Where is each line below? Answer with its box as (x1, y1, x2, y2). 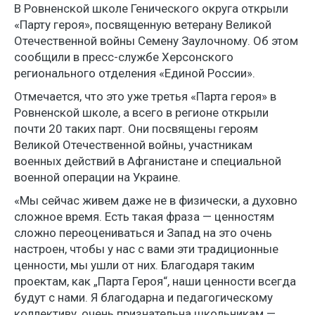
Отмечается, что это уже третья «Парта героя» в (14, 89, 276, 103)
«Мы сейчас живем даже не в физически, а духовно (14, 193, 297, 207)
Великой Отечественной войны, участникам (14, 137, 252, 152)
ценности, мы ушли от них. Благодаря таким (14, 257, 255, 272)
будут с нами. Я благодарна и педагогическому (14, 290, 273, 304)
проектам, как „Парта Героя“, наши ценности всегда (14, 274, 296, 288)
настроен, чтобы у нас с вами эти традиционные (14, 241, 278, 256)
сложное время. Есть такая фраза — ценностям (14, 209, 274, 224)
